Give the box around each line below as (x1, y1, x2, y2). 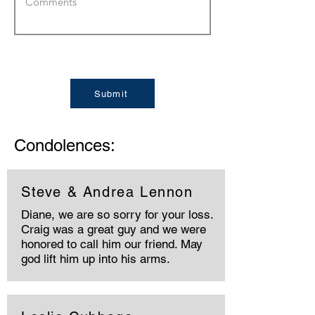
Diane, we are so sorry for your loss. (21, 207, 213, 221)
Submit (94, 88, 129, 99)
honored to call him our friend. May (21, 237, 202, 251)
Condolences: (14, 136, 115, 155)
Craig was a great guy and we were (21, 222, 206, 236)
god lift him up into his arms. (21, 252, 170, 266)
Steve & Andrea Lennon (21, 184, 193, 200)
